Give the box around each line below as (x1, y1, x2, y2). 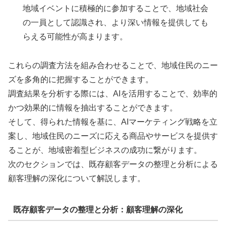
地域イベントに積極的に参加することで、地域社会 (23, 4, 209, 13)
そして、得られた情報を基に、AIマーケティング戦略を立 (8, 117, 217, 126)
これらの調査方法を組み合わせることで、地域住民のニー (8, 61, 218, 70)
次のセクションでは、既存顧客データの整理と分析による (8, 159, 218, 168)
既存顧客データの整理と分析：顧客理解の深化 (13, 205, 183, 214)
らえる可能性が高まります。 (23, 32, 128, 41)
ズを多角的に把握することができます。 (8, 75, 153, 84)
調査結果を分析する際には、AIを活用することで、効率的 (8, 89, 217, 98)
